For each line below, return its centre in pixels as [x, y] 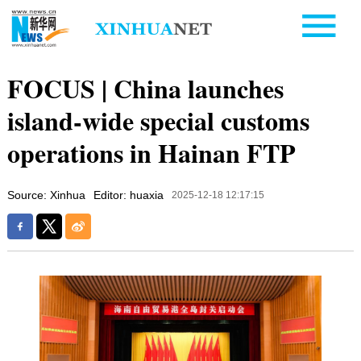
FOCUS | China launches [145, 88]
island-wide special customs [158, 120]
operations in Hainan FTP [151, 152]
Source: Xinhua [46, 195]
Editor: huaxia [128, 195]
